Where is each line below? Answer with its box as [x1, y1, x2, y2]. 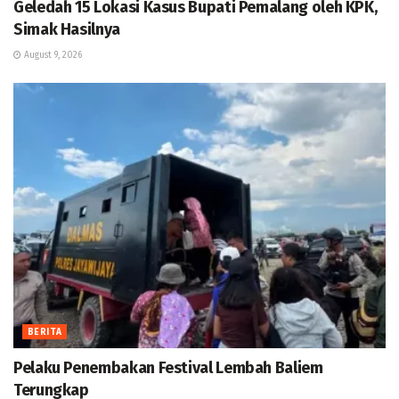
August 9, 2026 [21, 49, 82, 61]
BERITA [28, 327, 62, 338]
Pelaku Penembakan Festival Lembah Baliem [13, 358, 323, 379]
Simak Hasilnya [13, 19, 120, 39]
